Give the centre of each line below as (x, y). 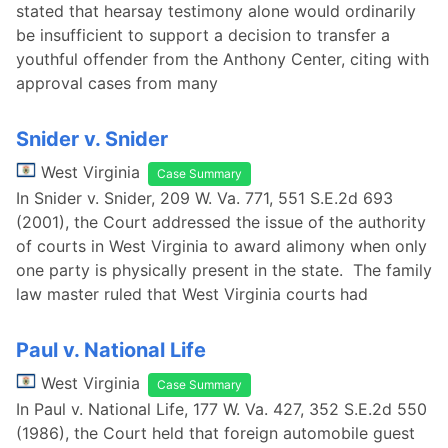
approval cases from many (117, 83)
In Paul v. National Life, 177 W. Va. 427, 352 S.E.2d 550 (221, 409)
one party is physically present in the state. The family (224, 270)
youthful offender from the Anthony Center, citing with (222, 59)
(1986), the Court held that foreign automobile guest (215, 433)
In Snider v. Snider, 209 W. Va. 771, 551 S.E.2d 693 (204, 198)
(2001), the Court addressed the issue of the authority (221, 222)
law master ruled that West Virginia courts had (192, 294)
